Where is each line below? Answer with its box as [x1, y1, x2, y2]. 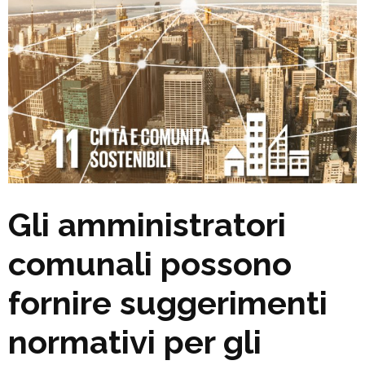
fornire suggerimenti [8, 283, 328, 322]
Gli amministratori [8, 204, 286, 244]
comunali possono [8, 244, 292, 283]
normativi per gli [8, 322, 262, 361]
